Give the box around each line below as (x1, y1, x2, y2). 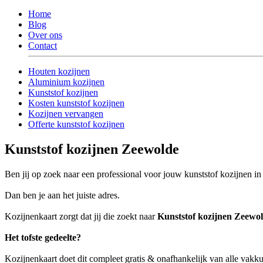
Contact (28, 40, 57, 50)
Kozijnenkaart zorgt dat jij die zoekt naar (5, 211, 157, 221)
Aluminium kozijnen (28, 76, 104, 87)
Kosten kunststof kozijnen (28, 97, 124, 108)
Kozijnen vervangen (28, 108, 103, 119)
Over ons (28, 29, 62, 40)
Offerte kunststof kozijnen (28, 119, 124, 129)
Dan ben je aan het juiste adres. (5, 190, 120, 200)
